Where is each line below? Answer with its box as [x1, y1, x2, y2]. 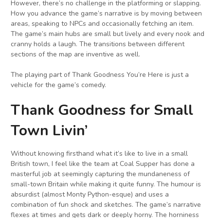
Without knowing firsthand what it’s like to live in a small [11, 149, 188, 159]
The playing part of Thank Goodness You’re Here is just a [11, 70, 189, 80]
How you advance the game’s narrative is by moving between [11, 9, 202, 18]
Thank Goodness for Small [11, 100, 194, 121]
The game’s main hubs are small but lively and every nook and [11, 29, 205, 39]
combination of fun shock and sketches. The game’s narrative [11, 200, 201, 210]
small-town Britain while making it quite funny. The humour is [11, 180, 201, 189]
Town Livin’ [11, 121, 88, 141]
